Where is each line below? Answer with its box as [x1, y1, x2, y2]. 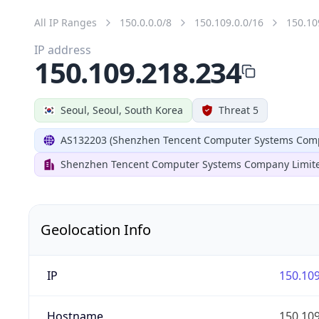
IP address [34, 41, 91, 58]
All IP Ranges [34, 15, 97, 29]
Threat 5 [219, 103, 258, 117]
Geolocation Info [41, 219, 151, 239]
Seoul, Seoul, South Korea [61, 103, 183, 117]
